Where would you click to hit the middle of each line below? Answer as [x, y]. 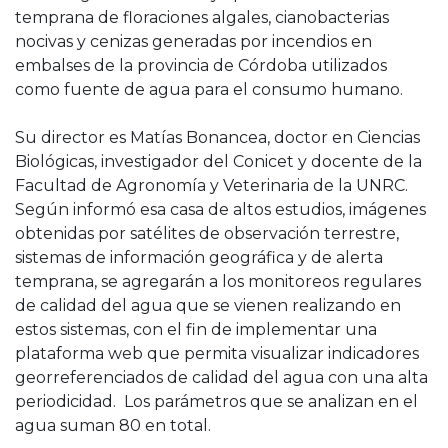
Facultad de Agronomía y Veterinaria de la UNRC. [211, 185]
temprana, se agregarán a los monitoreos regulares [218, 281]
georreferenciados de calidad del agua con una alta [221, 377]
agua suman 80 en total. [117, 425]
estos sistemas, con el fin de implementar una [196, 329]
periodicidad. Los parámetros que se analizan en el [216, 401]
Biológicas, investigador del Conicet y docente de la [218, 161]
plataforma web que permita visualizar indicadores [217, 353]
